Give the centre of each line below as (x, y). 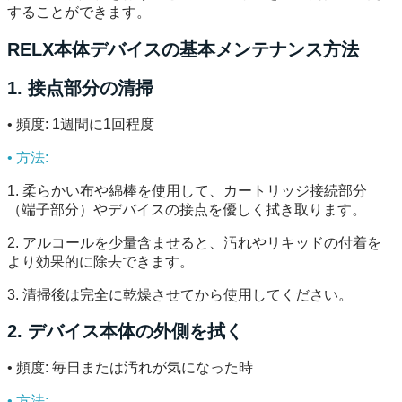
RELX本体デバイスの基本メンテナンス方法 (183, 49)
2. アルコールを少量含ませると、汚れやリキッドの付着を (194, 242)
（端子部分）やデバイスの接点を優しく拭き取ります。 (187, 209)
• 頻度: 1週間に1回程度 (81, 124)
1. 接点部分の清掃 (80, 88)
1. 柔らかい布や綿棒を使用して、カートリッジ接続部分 (187, 190)
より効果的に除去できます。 (100, 261)
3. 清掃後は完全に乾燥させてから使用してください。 (180, 294)
